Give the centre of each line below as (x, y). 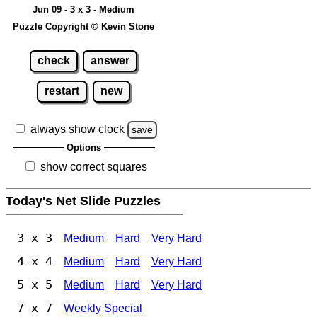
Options (83, 148)
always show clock (78, 129)
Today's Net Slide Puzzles (85, 201)
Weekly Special (103, 309)
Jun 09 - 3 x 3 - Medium (83, 9)
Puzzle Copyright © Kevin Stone (83, 26)
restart (62, 91)
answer (110, 61)
